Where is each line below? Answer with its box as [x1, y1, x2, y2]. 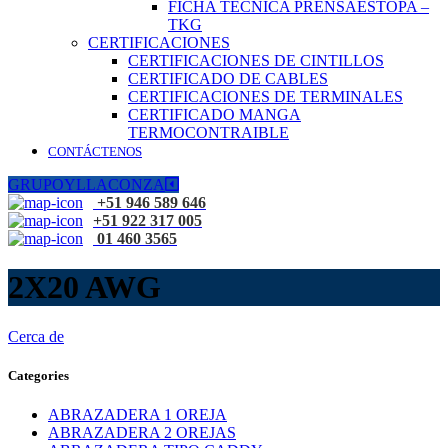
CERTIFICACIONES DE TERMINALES [128, 88, 403, 105]
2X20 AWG [8, 269, 161, 306]
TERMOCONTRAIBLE [128, 124, 289, 141]
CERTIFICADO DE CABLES [128, 70, 328, 87]
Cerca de [8, 327, 64, 345]
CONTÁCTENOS [48, 144, 142, 159]
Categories [8, 368, 69, 384]
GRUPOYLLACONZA [8, 176, 165, 193]
